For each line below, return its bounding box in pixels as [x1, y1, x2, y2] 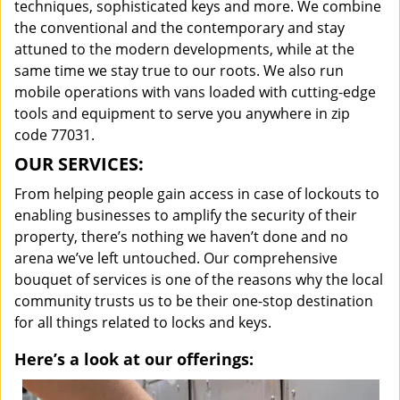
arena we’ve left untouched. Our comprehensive [14, 248, 337, 268]
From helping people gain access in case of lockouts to [14, 184, 379, 204]
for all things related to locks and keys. [14, 312, 271, 332]
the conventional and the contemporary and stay [14, 18, 345, 37]
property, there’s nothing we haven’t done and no [14, 227, 348, 246]
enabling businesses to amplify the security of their [14, 205, 357, 225]
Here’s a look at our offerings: [14, 348, 254, 370]
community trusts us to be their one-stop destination [14, 291, 373, 311]
